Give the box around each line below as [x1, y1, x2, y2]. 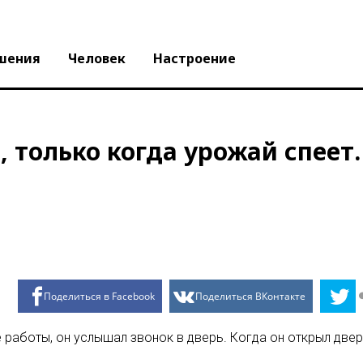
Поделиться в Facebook [44, 289, 155, 304]
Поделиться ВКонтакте [194, 289, 305, 304]
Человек [68, 49, 126, 67]
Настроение [153, 49, 236, 67]
